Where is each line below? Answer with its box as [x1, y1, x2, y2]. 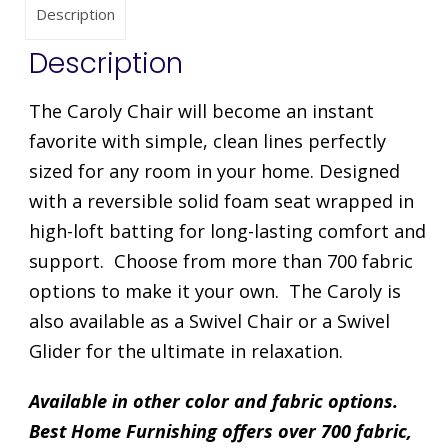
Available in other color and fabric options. [28, 389, 398, 414]
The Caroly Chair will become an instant [28, 99, 374, 124]
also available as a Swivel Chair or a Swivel [28, 309, 390, 334]
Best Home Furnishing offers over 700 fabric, [28, 419, 412, 444]
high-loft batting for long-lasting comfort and [28, 219, 426, 244]
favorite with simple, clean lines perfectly [28, 129, 386, 154]
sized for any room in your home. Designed [28, 159, 400, 184]
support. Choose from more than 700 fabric [28, 249, 413, 274]
